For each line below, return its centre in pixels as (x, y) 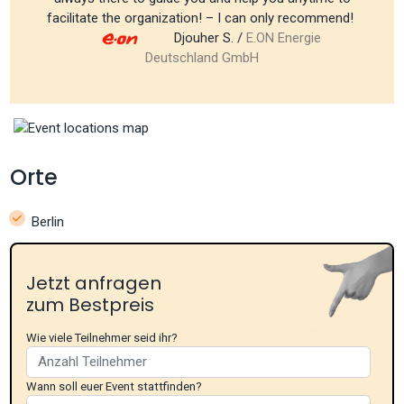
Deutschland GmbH (202, 57)
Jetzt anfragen (94, 283)
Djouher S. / (208, 37)
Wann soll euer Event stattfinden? (115, 386)
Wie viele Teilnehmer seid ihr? (102, 337)
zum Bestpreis (91, 304)
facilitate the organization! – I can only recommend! (202, 18)
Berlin (48, 222)
